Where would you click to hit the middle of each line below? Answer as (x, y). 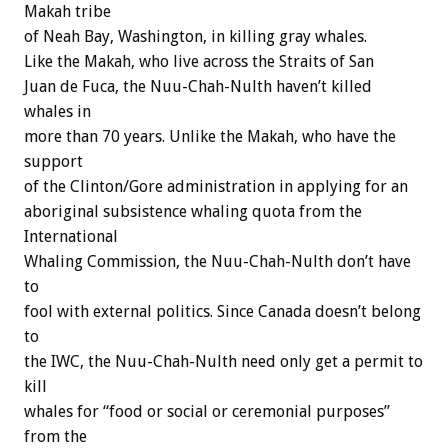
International (71, 236)
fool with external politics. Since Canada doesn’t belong (222, 311)
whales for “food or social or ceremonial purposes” (207, 411)
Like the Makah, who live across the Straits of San (199, 61)
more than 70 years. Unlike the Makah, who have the (210, 136)
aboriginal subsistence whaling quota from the (193, 211)
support (53, 161)
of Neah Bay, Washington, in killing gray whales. (195, 36)
